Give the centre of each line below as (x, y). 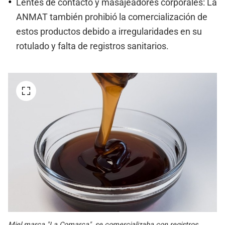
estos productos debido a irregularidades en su (109, 31)
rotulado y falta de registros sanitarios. (92, 46)
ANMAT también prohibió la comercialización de (112, 17)
